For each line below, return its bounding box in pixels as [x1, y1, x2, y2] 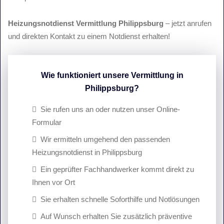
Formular [32, 118, 61, 126]
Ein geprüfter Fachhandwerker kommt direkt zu [40, 165, 194, 173]
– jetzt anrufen [163, 19, 211, 27]
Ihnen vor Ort [32, 178, 75, 186]
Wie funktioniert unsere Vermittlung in [40, 71, 183, 79]
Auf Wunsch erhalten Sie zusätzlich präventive [40, 212, 192, 220]
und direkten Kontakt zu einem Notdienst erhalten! [8, 32, 170, 40]
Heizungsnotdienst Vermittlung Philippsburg [8, 19, 163, 27]
